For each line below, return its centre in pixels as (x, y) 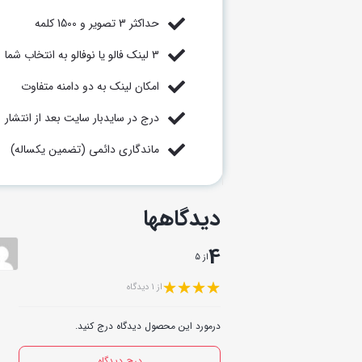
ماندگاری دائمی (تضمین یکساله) (84, 150)
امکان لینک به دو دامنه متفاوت (90, 87)
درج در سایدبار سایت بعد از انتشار (82, 118)
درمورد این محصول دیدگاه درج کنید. (148, 326)
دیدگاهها (182, 219)
